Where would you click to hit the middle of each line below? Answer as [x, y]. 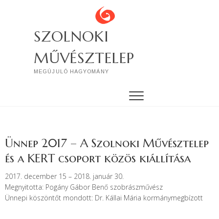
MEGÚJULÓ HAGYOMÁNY [71, 71]
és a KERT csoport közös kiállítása [98, 158]
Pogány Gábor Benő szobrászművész [104, 187]
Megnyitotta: [25, 187]
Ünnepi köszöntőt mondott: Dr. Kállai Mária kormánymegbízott [105, 198]
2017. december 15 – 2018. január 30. [64, 176]
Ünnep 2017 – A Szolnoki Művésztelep [107, 143]
